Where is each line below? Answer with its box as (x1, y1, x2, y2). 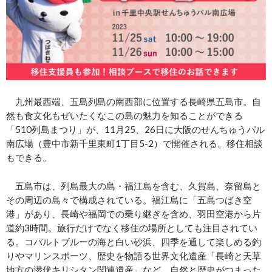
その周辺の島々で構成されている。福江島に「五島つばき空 (6, 194, 252, 206)
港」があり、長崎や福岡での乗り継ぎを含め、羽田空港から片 (6, 208, 261, 220)
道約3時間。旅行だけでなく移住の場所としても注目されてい (6, 222, 257, 234)
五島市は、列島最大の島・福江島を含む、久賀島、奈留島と (6, 180, 261, 192)
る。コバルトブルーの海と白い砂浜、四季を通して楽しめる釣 (6, 236, 261, 248)
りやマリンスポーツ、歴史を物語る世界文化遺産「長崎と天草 (6, 250, 261, 262)
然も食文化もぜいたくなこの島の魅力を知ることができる (6, 110, 243, 121)
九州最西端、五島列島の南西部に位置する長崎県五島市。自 (6, 96, 261, 107)
